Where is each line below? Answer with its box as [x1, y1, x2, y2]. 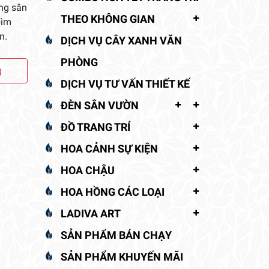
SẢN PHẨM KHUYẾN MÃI [61, 250, 183, 263]
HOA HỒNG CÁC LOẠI [61, 185, 165, 198]
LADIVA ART [61, 207, 121, 220]
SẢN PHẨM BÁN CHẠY [61, 228, 172, 241]
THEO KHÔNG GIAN [61, 12, 155, 25]
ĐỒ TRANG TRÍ [61, 120, 130, 133]
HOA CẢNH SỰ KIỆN [61, 142, 158, 155]
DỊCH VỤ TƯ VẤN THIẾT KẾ [61, 77, 190, 90]
